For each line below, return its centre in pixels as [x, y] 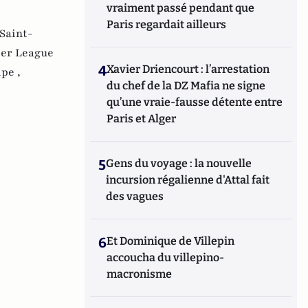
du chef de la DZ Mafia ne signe [186, 86]
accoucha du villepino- [166, 257]
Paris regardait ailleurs [167, 24]
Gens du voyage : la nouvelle [179, 163]
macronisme [140, 274]
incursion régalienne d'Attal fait [188, 180]
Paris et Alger [142, 119]
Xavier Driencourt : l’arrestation [188, 69]
